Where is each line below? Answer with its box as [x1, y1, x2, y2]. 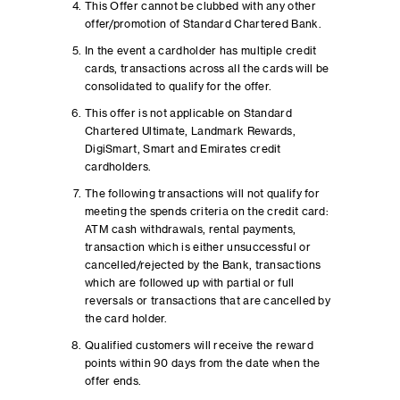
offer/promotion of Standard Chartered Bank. [84, 19, 321, 29]
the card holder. [84, 313, 168, 324]
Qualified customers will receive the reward [84, 340, 313, 351]
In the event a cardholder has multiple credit [84, 46, 317, 56]
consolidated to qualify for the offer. [84, 81, 272, 92]
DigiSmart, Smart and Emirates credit [84, 144, 281, 154]
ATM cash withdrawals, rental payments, [84, 224, 296, 235]
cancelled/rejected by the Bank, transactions [84, 260, 321, 271]
